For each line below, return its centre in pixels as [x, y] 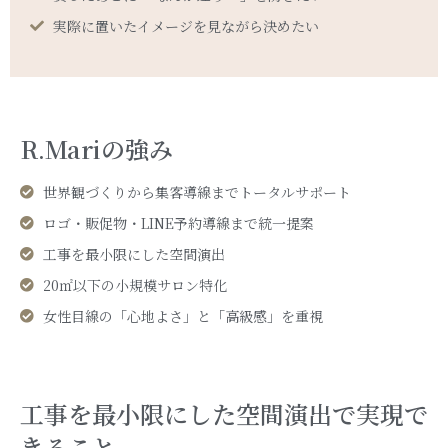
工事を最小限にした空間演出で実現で [224, 414]
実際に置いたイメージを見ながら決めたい [185, 26]
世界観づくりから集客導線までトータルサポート [196, 192]
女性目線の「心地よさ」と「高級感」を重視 [182, 316]
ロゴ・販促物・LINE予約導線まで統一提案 [178, 223]
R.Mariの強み [96, 149]
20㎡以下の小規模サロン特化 [134, 285]
